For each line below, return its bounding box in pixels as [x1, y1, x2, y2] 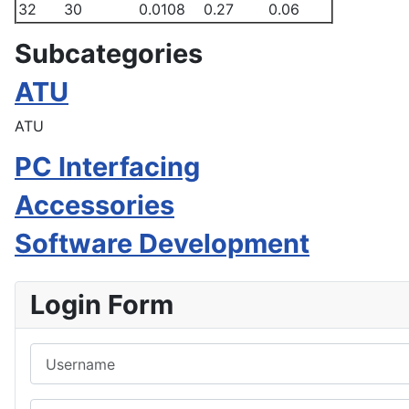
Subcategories [15, 37, 203, 69]
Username [29, 343, 99, 362]
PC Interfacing [15, 150, 200, 183]
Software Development [15, 226, 309, 259]
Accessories [15, 188, 174, 221]
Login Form [30, 288, 173, 320]
